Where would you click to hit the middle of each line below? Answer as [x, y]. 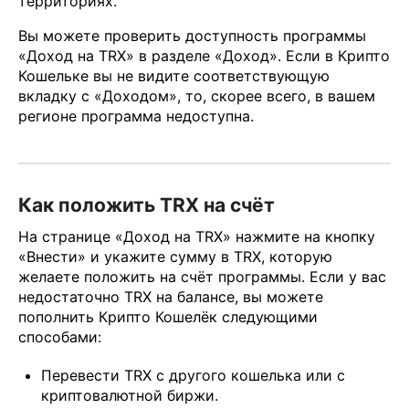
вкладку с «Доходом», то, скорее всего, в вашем [197, 95]
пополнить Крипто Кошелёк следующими [168, 317]
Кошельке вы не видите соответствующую [174, 75]
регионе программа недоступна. [136, 115]
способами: [60, 337]
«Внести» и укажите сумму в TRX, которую [175, 257]
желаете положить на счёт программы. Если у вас [202, 277]
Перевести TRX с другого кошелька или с [193, 376]
